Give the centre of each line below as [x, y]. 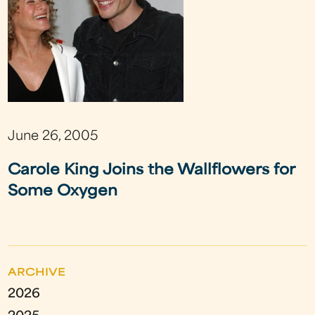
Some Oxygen [63, 192]
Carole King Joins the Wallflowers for [152, 171]
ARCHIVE [37, 273]
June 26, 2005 [53, 137]
